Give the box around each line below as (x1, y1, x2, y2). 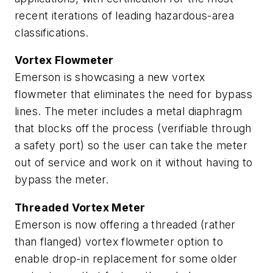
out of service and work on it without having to (15, 156, 253, 169)
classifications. (15, 26, 89, 39)
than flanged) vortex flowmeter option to (15, 235, 223, 248)
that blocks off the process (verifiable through (15, 122, 252, 135)
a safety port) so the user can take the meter (15, 139, 247, 152)
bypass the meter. (15, 173, 109, 186)
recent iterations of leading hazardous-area (15, 9, 235, 22)
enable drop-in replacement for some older (15, 252, 238, 265)
